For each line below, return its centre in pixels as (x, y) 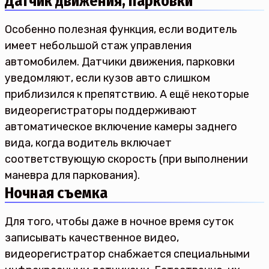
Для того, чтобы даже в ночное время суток (119, 222)
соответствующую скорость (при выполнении (126, 159)
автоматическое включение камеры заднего (121, 127)
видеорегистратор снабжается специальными (127, 254)
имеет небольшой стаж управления (98, 46)
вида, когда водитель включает (88, 143)
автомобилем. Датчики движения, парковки (120, 62)
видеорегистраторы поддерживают (101, 110)
